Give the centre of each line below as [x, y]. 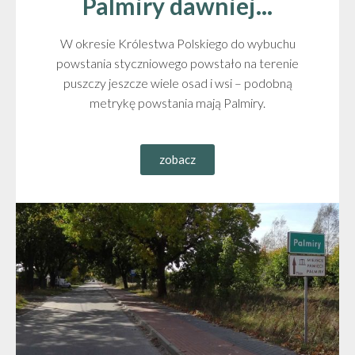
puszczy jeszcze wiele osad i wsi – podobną [177, 82]
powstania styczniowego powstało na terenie [177, 63]
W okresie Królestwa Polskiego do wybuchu [177, 43]
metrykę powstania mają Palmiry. [177, 102]
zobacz [177, 159]
